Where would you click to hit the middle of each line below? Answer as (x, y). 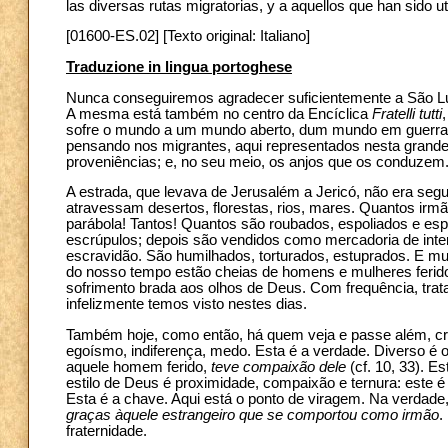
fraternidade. (106, 430)
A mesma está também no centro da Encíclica (219, 113)
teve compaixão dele (278, 366)
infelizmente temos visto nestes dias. (186, 304)
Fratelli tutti (407, 113)
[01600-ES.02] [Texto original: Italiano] (188, 36)
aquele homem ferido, (138, 366)
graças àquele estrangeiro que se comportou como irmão (252, 414)
